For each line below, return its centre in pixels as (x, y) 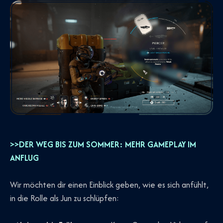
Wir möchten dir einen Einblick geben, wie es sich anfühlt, (109, 185)
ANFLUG (24, 158)
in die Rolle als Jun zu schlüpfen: (64, 198)
